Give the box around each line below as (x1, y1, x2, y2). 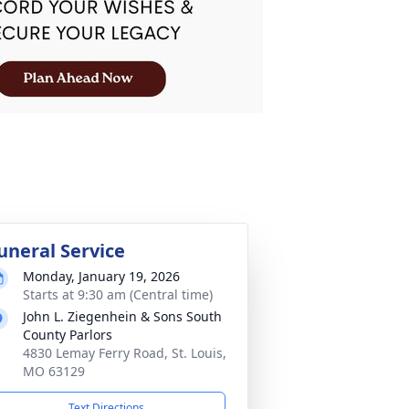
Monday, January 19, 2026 (23, 267, 180, 285)
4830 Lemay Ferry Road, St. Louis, (23, 344, 226, 362)
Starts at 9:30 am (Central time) (23, 286, 213, 303)
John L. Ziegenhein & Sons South (23, 308, 222, 325)
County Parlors (23, 326, 112, 343)
